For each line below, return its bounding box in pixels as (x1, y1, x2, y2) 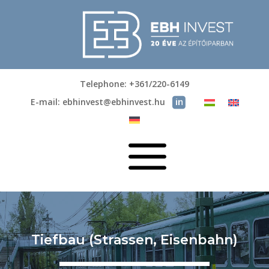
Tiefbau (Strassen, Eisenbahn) (31, 232, 238, 249)
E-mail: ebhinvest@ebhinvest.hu (30, 96, 165, 108)
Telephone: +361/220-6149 (80, 78, 189, 90)
